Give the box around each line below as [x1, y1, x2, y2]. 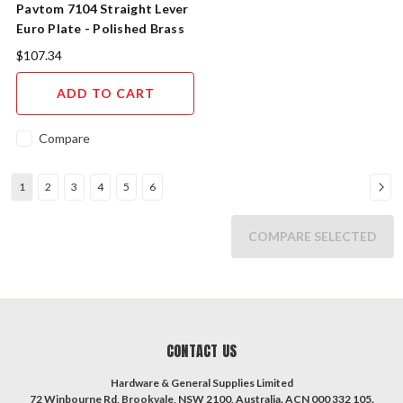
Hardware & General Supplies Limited [110, 375, 293, 390]
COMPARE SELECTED [248, 228, 377, 244]
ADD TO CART [56, 85, 155, 101]
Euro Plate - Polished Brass [16, 20, 184, 36]
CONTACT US [166, 339, 237, 362]
